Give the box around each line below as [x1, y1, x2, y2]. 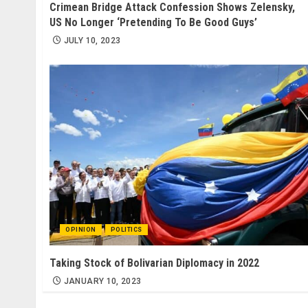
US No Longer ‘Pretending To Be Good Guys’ [49, 16, 257, 30]
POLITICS [110, 225, 142, 233]
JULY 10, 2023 [63, 36, 121, 46]
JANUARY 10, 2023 [63, 276, 142, 286]
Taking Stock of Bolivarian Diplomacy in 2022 [49, 256, 259, 269]
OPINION [65, 225, 96, 233]
